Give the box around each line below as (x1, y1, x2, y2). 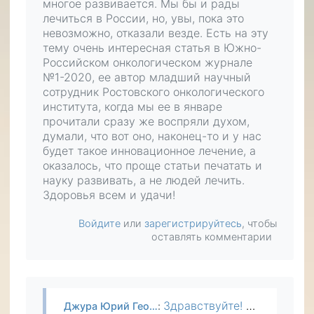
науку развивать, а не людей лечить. (43, 173, 245, 187)
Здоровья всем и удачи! (43, 188, 175, 202)
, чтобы (242, 217, 277, 229)
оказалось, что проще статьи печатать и (43, 158, 262, 172)
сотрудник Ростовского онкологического (43, 85, 264, 99)
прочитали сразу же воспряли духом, (43, 114, 250, 128)
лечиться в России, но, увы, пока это (43, 11, 244, 25)
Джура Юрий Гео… (64, 300, 158, 312)
